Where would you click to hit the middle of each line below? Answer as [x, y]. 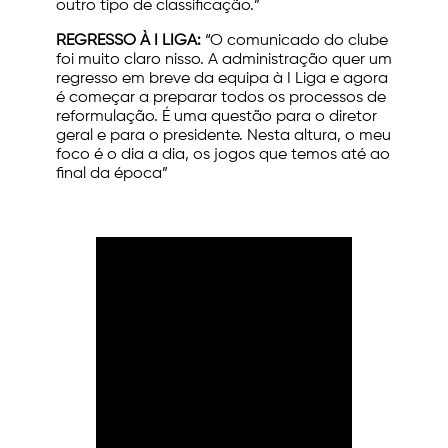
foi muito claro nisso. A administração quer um [224, 60]
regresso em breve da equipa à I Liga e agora [222, 79]
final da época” [112, 174]
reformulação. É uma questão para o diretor [216, 117]
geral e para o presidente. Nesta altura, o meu [223, 136]
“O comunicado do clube [296, 41]
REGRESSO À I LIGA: [130, 41]
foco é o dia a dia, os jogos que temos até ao [223, 155]
